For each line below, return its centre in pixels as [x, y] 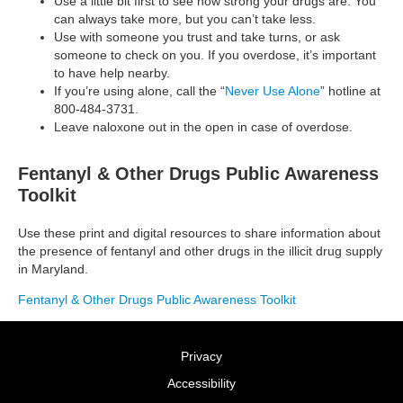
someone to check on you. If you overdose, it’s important [215, 54]
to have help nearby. [114, 72]
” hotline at [350, 90]
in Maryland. [53, 269]
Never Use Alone [273, 90]
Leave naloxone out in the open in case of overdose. [203, 126]
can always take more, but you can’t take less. [185, 18]
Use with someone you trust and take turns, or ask [197, 36]
